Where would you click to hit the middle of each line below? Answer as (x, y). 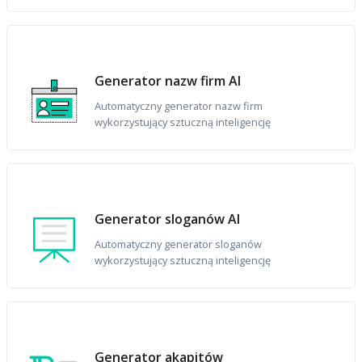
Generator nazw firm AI (168, 81)
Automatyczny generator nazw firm (179, 106)
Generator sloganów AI (168, 219)
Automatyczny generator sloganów (179, 244)
